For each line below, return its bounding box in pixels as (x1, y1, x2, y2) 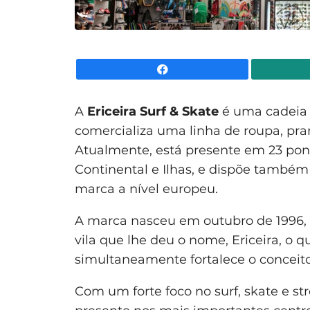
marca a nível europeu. (75, 181, 218, 197)
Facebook (248, 62, 299, 75)
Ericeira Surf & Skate (87, 103, 219, 119)
